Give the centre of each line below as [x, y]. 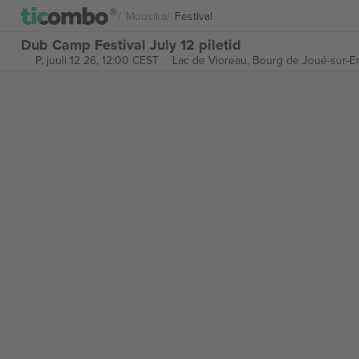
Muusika [146, 16]
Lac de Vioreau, [212, 60]
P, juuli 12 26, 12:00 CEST [97, 60]
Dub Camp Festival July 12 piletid [131, 44]
